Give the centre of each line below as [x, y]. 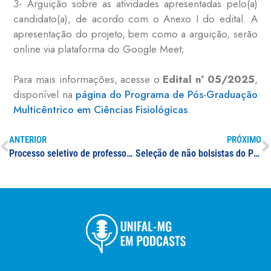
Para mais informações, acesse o [88, 80]
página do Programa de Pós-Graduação [166, 95]
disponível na [44, 95]
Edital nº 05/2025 [209, 80]
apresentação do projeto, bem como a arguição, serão [135, 34]
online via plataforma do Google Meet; [99, 49]
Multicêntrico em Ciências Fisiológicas [101, 110]
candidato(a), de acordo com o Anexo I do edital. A [135, 18]
